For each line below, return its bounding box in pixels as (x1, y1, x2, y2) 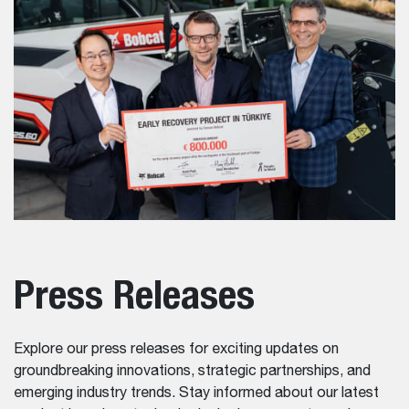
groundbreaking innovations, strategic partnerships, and (14, 363, 371, 379)
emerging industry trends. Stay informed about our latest (14, 385, 379, 401)
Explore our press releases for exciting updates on (14, 341, 339, 357)
